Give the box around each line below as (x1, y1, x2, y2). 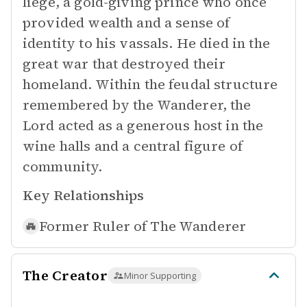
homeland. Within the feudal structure (23, 75, 278, 94)
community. (23, 157, 103, 176)
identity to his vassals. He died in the (23, 34, 270, 53)
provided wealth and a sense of (23, 13, 230, 32)
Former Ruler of (39, 217, 147, 236)
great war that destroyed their (23, 54, 226, 73)
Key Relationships (23, 186, 144, 205)
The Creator (23, 266, 108, 285)
